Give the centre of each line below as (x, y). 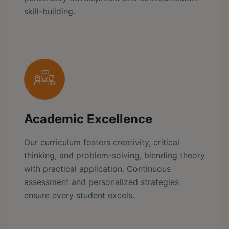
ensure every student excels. (79, 195)
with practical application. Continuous (97, 168)
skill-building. (50, 11)
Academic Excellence (88, 119)
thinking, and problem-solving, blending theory (114, 155)
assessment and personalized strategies (101, 182)
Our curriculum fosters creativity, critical (102, 142)
